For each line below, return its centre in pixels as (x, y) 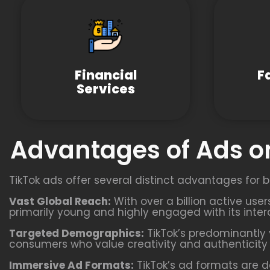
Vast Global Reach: (60, 201)
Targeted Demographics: (77, 233)
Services (105, 89)
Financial (105, 75)
